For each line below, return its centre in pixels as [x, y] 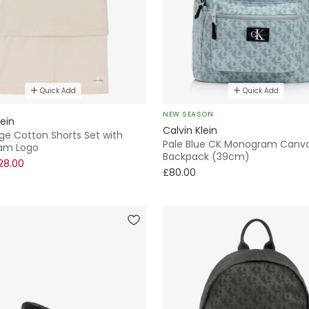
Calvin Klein [190, 130]
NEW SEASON [188, 114]
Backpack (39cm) [206, 156]
